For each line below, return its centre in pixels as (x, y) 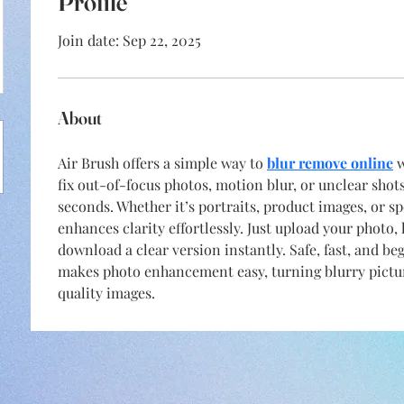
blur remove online (330, 163)
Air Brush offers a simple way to (162, 163)
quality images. (106, 293)
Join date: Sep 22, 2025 (129, 40)
